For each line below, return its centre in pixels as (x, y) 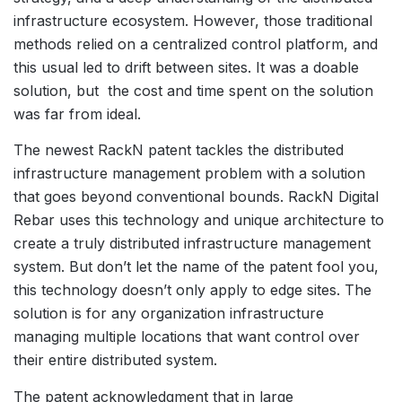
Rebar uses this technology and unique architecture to (199, 220)
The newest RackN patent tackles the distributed (179, 150)
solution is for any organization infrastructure (169, 314)
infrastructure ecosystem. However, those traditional (193, 20)
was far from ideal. (77, 114)
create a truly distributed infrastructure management (192, 244)
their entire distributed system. (115, 360)
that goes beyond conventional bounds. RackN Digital (196, 197)
